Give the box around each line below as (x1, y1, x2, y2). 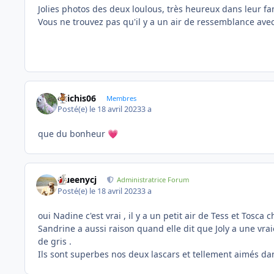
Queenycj (57, 174, 97, 186)
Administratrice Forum (117, 175, 190, 185)
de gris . (38, 235, 74, 247)
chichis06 (57, 92, 97, 104)
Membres (106, 93, 136, 103)
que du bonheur (38, 128, 108, 140)
